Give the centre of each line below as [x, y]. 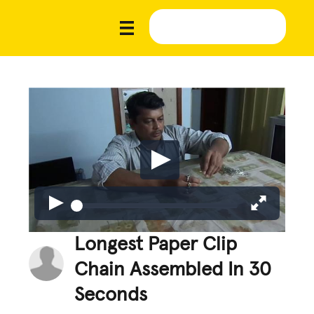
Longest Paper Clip [156, 244]
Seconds [111, 295]
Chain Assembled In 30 [173, 269]
